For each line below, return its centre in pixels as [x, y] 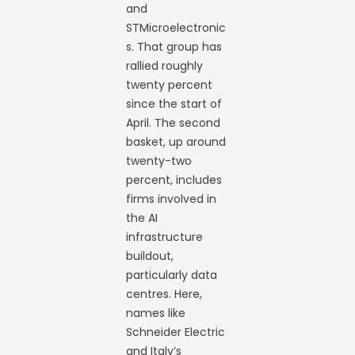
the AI [142, 218]
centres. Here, [164, 294]
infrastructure [165, 237]
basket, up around [176, 141]
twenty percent [170, 84]
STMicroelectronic [176, 27]
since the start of [174, 103]
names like [156, 313]
